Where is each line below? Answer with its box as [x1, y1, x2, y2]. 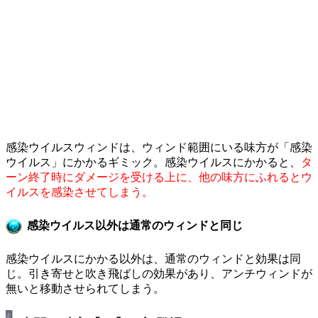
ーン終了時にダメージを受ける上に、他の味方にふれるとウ [6, 170, 312, 183]
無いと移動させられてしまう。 [6, 283, 165, 295]
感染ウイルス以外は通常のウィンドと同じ [27, 219, 243, 231]
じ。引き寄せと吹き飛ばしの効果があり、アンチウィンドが [6, 268, 312, 280]
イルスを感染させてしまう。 [6, 185, 153, 198]
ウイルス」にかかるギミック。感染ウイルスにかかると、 [6, 155, 301, 168]
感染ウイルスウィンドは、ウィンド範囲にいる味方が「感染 [6, 141, 312, 153]
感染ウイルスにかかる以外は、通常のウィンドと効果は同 [6, 253, 301, 265]
